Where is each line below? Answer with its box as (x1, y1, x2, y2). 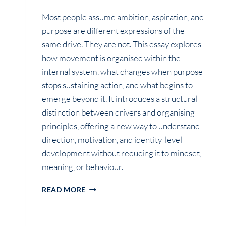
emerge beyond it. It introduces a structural (42, 93, 197, 104)
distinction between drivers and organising (42, 107, 195, 118)
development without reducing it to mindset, (42, 148, 201, 159)
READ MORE (42, 186, 86, 194)
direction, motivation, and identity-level (42, 134, 182, 145)
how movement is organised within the (42, 52, 181, 64)
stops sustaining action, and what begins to (42, 80, 193, 91)
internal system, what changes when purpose (42, 66, 203, 77)
